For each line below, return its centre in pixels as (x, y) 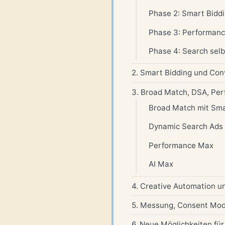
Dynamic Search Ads (186, 127)
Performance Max (181, 145)
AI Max (161, 164)
